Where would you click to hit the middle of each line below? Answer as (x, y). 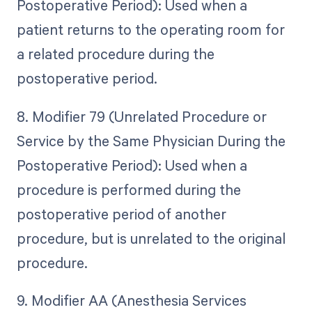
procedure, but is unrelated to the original (151, 238)
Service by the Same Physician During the (151, 140)
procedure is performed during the (128, 189)
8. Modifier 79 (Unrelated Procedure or (141, 116)
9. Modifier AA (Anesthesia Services (131, 300)
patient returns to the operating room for (150, 30)
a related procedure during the (115, 54)
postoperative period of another (121, 213)
